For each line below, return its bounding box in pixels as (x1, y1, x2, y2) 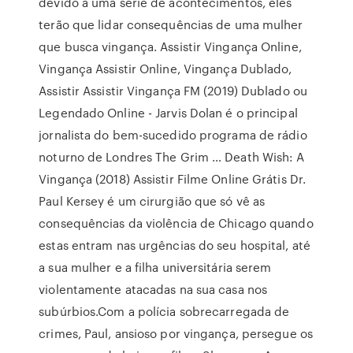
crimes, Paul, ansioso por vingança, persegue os (39, 325, 313, 342)
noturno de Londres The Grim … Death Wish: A (39, 148, 305, 165)
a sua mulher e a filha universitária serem (39, 258, 272, 276)
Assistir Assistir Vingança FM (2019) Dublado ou (39, 82, 307, 99)
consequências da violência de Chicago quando (39, 214, 314, 232)
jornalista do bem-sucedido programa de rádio (39, 126, 307, 143)
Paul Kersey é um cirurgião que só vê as (39, 192, 266, 210)
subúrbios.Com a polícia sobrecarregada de (39, 303, 290, 320)
